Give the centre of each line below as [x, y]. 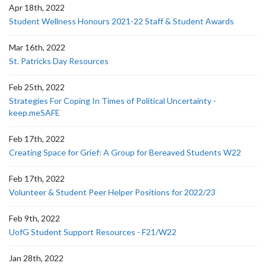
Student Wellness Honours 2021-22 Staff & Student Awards [121, 21]
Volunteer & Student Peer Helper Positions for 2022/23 [112, 192]
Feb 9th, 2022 [34, 218]
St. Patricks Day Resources [59, 61]
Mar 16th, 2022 [37, 47]
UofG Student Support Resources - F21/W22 [93, 232]
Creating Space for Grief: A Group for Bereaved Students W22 [125, 152]
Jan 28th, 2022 [36, 258]
